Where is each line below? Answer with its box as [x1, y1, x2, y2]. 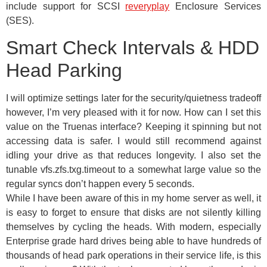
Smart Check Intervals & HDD [6, 37, 259, 59]
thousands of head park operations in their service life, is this [6, 250, 261, 261]
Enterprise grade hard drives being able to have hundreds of [6, 236, 261, 247]
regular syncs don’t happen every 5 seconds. [6, 179, 194, 190]
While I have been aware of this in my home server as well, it [6, 193, 261, 204]
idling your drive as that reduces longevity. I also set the [6, 150, 261, 161]
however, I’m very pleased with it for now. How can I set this [6, 107, 261, 118]
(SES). [6, 15, 34, 26]
